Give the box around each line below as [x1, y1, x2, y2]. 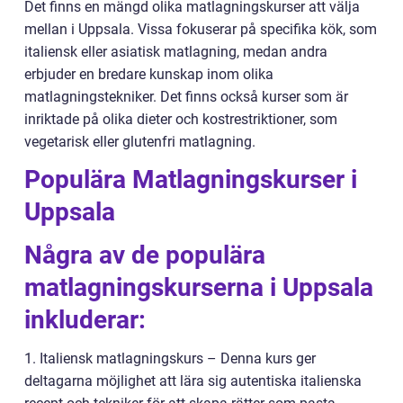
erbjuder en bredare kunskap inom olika [24, 65, 273, 83]
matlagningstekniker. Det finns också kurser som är [24, 87, 348, 105]
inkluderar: [24, 304, 146, 335]
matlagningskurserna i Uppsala [24, 272, 373, 302]
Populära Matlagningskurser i [24, 164, 357, 194]
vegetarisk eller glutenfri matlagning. [24, 132, 255, 150]
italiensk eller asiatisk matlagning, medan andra [24, 42, 327, 60]
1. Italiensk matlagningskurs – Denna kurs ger [24, 349, 316, 367]
